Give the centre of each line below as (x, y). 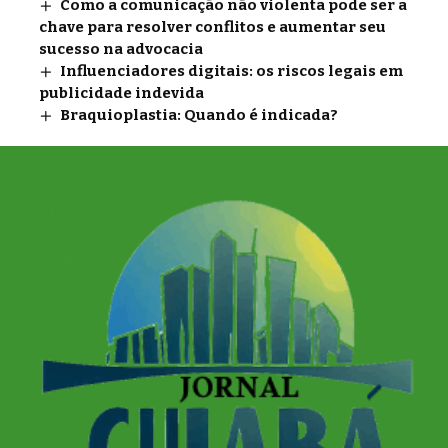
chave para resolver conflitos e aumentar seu (212, 27)
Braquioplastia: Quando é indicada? (199, 115)
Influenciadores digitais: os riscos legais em (232, 71)
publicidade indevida (121, 93)
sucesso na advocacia (124, 49)
